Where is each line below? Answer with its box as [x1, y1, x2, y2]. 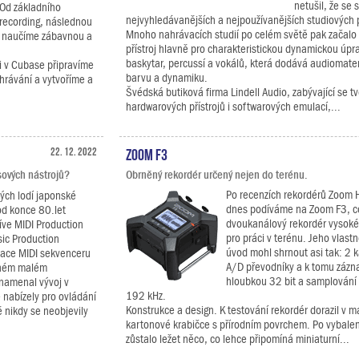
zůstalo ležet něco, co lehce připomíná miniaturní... [126, 333, 349, 345]
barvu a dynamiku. [126, 71, 208, 84]
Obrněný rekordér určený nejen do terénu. [126, 168, 308, 181]
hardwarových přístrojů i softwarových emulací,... [126, 100, 341, 113]
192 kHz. [126, 289, 166, 302]
